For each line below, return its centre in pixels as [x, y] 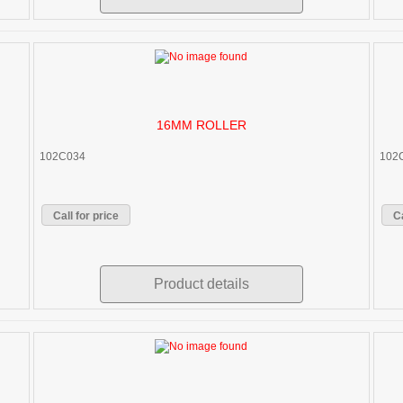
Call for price [86, 216]
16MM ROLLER [201, 125]
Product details [201, 284]
